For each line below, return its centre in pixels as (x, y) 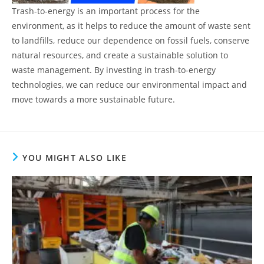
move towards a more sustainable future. (93, 99)
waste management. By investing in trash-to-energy (114, 70)
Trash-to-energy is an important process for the (106, 11)
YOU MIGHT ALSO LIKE (75, 157)
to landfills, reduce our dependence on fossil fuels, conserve (131, 40)
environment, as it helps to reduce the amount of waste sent (131, 25)
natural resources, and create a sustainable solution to (120, 55)
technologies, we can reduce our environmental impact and (129, 84)
